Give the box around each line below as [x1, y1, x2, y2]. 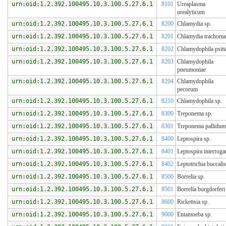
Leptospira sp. [177, 135, 211, 143]
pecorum [177, 86, 198, 93]
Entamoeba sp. [177, 211, 212, 218]
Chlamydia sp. [177, 20, 211, 28]
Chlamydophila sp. [177, 97, 222, 105]
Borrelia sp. [177, 173, 205, 181]
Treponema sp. [177, 110, 212, 118]
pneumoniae [177, 66, 206, 74]
